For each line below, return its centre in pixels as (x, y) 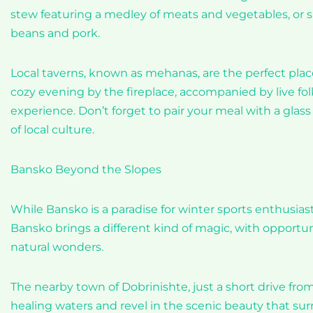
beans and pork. (55, 33)
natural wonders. (57, 247)
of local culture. (52, 130)
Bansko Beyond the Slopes (86, 169)
